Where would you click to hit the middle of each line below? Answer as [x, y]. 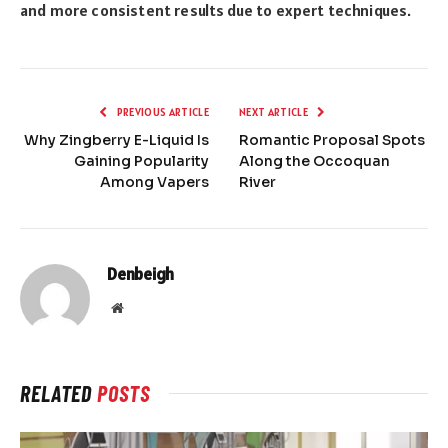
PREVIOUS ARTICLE [161, 111]
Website [144, 306]
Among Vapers [154, 181]
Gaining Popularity [141, 160]
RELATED [59, 392]
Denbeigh [140, 273]
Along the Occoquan [314, 160]
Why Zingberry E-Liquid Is [116, 139]
